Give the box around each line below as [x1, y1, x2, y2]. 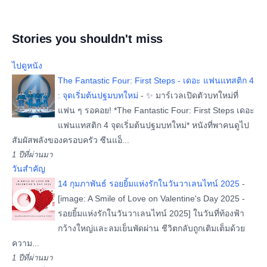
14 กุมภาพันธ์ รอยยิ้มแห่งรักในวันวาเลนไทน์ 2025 [58, 179, 240, 188]
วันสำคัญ [12, 164, 45, 173]
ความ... [12, 238, 39, 248]
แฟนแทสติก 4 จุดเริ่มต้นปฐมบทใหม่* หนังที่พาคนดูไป [58, 120, 249, 130]
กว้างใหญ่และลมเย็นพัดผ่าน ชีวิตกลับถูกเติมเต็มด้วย [58, 223, 245, 233]
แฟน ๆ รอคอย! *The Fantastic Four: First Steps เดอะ [58, 105, 254, 115]
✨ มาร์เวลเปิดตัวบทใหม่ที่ [146, 91, 238, 100]
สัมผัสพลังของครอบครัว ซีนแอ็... [12, 135, 129, 145]
